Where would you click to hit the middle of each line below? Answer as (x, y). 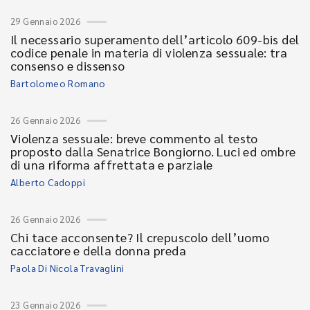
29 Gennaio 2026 (45, 21)
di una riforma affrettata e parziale (112, 164)
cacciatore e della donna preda (98, 250)
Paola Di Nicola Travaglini (67, 268)
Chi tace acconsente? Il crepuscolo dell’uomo (140, 237)
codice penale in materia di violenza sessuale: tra (149, 52)
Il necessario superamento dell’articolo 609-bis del (155, 39)
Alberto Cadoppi (48, 182)
